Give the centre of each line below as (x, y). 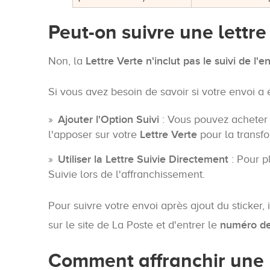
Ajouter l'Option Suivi (108, 120)
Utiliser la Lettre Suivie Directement (143, 160)
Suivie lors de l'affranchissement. (127, 174)
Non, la (67, 61)
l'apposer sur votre (94, 135)
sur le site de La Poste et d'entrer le (134, 225)
